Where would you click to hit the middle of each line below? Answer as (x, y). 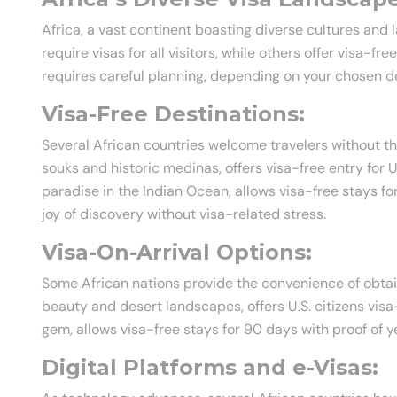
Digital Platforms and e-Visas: (210, 368)
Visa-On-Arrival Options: (177, 253)
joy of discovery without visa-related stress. (184, 214)
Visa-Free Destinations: (173, 114)
